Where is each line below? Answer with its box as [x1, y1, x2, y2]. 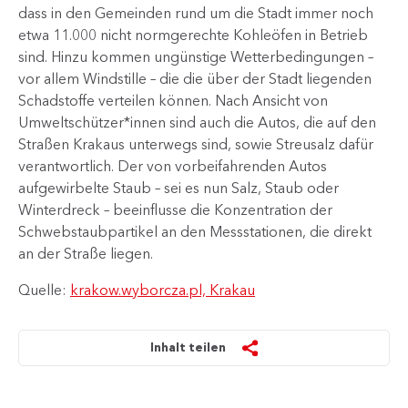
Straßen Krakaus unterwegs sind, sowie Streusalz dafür [18, 135, 373, 153]
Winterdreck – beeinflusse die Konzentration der [18, 200, 332, 219]
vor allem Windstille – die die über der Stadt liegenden [18, 69, 372, 87]
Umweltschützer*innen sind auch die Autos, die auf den [18, 113, 376, 131]
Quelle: [18, 280, 70, 299]
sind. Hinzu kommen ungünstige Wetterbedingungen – [18, 47, 373, 66]
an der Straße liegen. [18, 244, 153, 262]
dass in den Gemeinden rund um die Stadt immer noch [18, 4, 373, 22]
